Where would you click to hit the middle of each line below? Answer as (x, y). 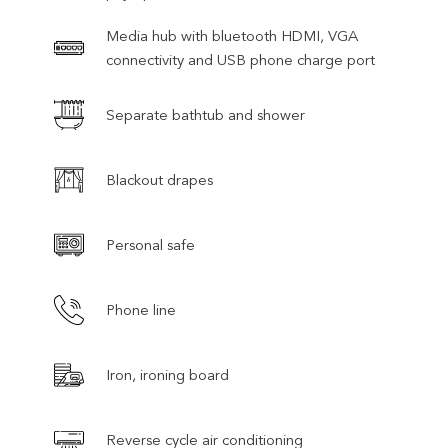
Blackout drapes (159, 179)
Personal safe (150, 244)
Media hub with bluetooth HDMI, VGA (232, 36)
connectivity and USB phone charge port (240, 60)
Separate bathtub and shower (205, 114)
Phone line (141, 309)
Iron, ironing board (167, 374)
